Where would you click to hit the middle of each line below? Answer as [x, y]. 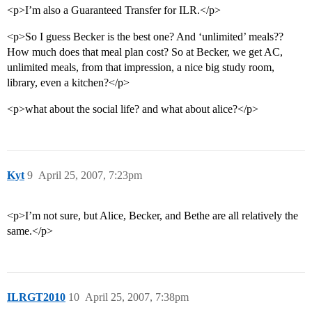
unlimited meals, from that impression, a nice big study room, [141, 68]
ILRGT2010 [36, 297]
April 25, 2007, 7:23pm [90, 175]
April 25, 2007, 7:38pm [137, 297]
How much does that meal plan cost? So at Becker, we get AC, [145, 52]
